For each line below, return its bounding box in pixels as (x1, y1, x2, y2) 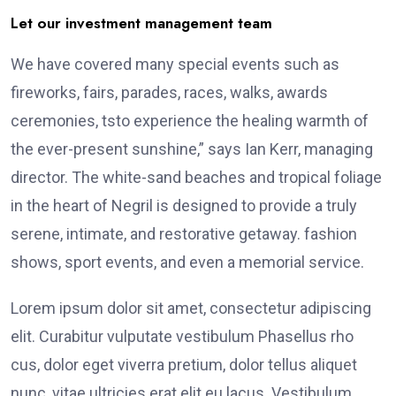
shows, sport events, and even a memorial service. (11, 252, 364, 271)
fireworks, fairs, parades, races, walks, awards (11, 82, 328, 102)
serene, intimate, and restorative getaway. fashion (11, 224, 357, 243)
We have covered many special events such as (11, 54, 339, 73)
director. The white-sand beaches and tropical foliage (11, 167, 382, 187)
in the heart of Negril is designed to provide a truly (11, 195, 357, 215)
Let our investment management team (11, 11, 272, 34)
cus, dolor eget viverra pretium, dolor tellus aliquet (11, 354, 357, 374)
